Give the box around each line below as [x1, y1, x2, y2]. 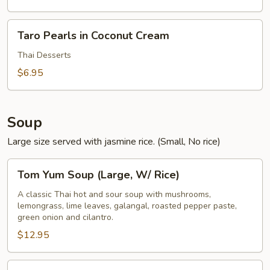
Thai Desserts [17, 49, 71, 61]
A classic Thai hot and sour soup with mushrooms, [17, 189, 211, 200]
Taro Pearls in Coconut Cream [17, 28, 169, 43]
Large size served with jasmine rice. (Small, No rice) [7, 135, 221, 148]
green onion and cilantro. [17, 212, 113, 223]
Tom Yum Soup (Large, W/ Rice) [17, 168, 180, 182]
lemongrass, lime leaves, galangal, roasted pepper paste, [17, 200, 237, 212]
